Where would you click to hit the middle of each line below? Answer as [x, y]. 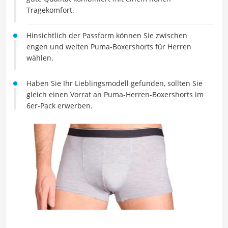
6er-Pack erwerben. [60, 106]
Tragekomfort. [50, 10]
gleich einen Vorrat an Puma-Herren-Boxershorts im [115, 94]
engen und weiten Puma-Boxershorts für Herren [109, 47]
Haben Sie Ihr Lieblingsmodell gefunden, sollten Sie [115, 83]
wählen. [40, 58]
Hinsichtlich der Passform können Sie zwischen [107, 35]
